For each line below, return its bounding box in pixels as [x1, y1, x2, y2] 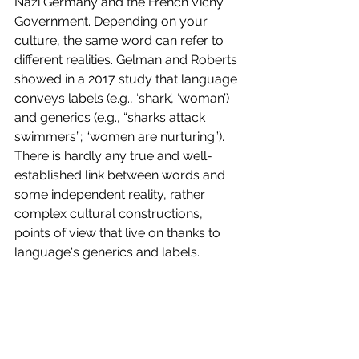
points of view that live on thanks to [14, 225, 224, 241]
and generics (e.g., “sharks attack [14, 110, 208, 126]
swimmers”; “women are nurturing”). [14, 129, 228, 145]
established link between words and [14, 167, 228, 184]
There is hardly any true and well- [14, 148, 212, 164]
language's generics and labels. [14, 244, 203, 260]
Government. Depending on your [14, 14, 211, 30]
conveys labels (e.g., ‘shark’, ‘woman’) [14, 91, 232, 107]
